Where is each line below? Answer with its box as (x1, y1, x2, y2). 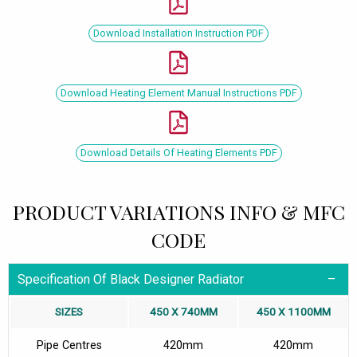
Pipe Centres (36, 338, 102, 352)
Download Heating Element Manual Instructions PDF (60, 86, 297, 99)
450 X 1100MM (256, 304, 331, 318)
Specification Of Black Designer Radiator (18, 271, 245, 287)
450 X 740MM (149, 304, 218, 318)
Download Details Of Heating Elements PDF (80, 146, 277, 159)
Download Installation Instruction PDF (93, 26, 264, 39)
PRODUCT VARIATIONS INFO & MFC (12, 198, 345, 225)
